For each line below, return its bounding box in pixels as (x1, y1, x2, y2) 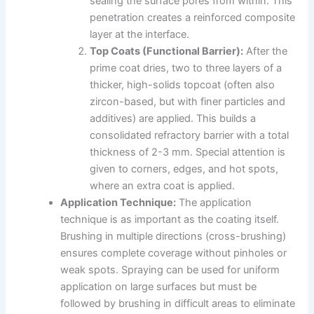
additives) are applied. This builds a (90, 112, 257, 125)
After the (243, 45, 288, 58)
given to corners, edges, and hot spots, (90, 163, 279, 176)
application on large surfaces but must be (60, 280, 257, 294)
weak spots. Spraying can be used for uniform (60, 264, 280, 277)
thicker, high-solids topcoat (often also (90, 78, 275, 92)
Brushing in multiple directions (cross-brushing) (60, 230, 287, 243)
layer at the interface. (90, 28, 190, 41)
